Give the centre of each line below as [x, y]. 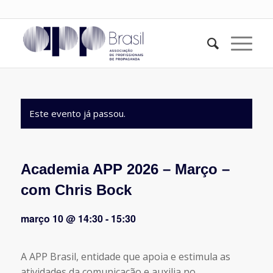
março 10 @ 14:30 [62, 218]
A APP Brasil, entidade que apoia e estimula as [125, 257]
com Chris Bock [76, 190]
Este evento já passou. [77, 113]
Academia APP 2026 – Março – [125, 169]
